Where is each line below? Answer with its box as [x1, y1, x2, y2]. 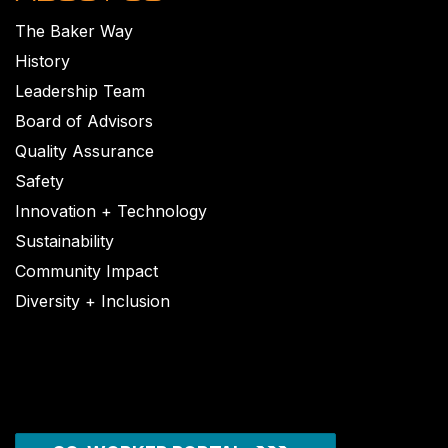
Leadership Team [15, 80, 145, 101]
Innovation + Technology [15, 200, 207, 221]
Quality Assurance [15, 140, 154, 161]
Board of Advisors [15, 110, 153, 131]
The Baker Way [15, 20, 133, 41]
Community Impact [15, 260, 158, 281]
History [15, 50, 70, 71]
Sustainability [15, 230, 114, 251]
